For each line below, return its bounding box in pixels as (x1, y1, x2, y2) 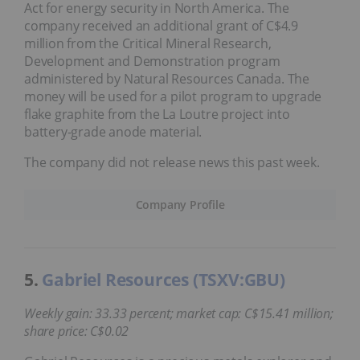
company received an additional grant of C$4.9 (24, 16, 298, 35)
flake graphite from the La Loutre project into (24, 104, 290, 123)
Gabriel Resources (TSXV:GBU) (42, 268, 285, 291)
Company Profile (135, 196, 225, 212)
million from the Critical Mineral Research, (24, 34, 272, 52)
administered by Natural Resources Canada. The (24, 69, 309, 88)
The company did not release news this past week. (24, 153, 320, 171)
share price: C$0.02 (24, 321, 129, 340)
